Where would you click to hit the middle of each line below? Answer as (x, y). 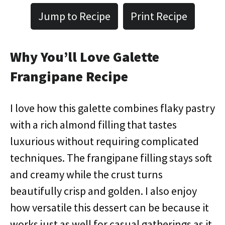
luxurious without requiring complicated (104, 141)
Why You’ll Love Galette (85, 57)
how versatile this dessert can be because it (109, 207)
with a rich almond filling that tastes (93, 125)
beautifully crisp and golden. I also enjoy (103, 191)
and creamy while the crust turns (86, 174)
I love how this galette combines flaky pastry (113, 108)
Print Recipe (159, 16)
